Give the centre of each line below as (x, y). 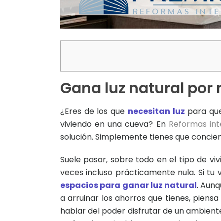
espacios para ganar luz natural (129, 185)
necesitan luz (156, 111)
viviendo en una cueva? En (114, 124)
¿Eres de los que (94, 111)
